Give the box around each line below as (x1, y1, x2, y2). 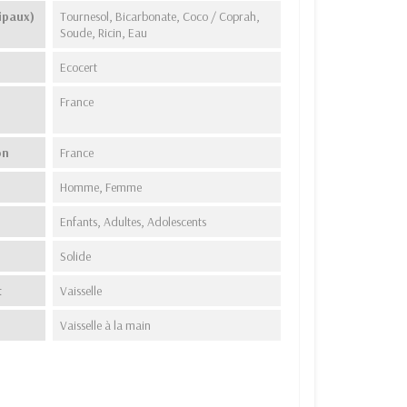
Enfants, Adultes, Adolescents (60, 213, 207, 230)
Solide (60, 247, 92, 264)
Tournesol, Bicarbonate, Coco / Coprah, (60, 7, 261, 25)
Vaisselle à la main (60, 316, 152, 333)
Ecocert (60, 58, 98, 75)
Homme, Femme (60, 178, 143, 195)
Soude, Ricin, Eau (60, 24, 148, 41)
